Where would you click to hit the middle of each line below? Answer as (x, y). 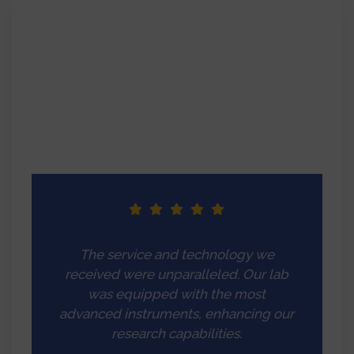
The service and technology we (177, 255)
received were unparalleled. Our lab (177, 275)
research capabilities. (177, 334)
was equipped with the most (177, 294)
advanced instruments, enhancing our (177, 314)
